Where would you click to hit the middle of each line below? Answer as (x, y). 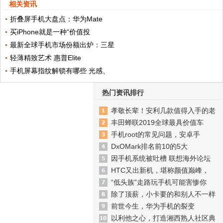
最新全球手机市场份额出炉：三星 (62, 45)
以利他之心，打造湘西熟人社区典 (163, 218)
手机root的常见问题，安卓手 (156, 134)
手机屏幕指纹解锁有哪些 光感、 (59, 70)
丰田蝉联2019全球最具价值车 (157, 122)
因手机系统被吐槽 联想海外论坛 (161, 158)
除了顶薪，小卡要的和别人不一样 (163, 194)
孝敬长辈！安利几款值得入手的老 (163, 110)
